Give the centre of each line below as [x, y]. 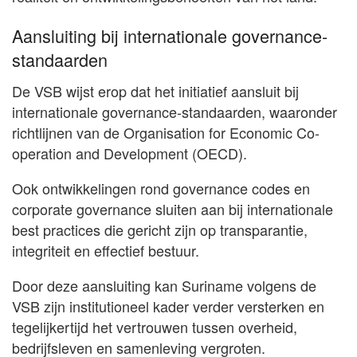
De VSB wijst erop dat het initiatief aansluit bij [155, 90]
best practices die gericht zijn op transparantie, [160, 229]
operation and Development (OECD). [129, 153]
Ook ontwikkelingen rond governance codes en [161, 188]
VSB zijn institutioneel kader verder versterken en [168, 306]
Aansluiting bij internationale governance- [170, 35]
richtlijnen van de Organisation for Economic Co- [166, 132]
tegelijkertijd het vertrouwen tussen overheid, [155, 326]
